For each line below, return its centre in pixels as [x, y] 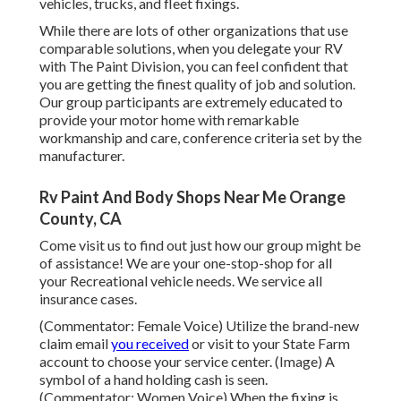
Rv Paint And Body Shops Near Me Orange [192, 197]
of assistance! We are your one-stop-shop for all [186, 263]
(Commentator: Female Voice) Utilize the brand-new [199, 326]
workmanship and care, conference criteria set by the [200, 138]
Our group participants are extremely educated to [191, 102]
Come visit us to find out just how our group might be [200, 245]
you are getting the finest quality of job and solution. [197, 84]
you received [150, 344]
